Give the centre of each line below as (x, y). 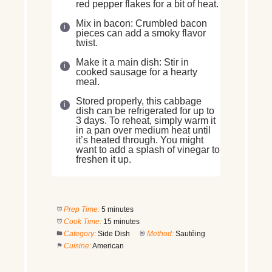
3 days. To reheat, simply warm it (146, 120)
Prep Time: (81, 209)
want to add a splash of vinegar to (148, 149)
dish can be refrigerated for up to (145, 110)
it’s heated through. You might (140, 140)
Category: (80, 233)
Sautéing (190, 233)
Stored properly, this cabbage (139, 101)
